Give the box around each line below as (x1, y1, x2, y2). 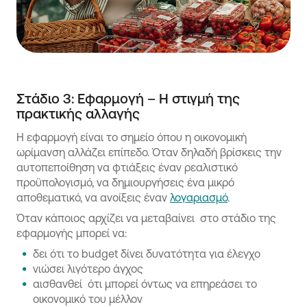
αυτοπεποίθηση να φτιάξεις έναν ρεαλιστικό (16, 161, 238, 173)
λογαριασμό (170, 191, 228, 204)
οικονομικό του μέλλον (33, 293, 143, 305)
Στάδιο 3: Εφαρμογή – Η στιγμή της (16, 90, 240, 106)
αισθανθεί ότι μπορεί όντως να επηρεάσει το (33, 278, 257, 290)
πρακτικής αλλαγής (16, 106, 140, 121)
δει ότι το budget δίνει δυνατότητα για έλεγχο (33, 247, 260, 260)
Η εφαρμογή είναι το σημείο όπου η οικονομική (16, 131, 247, 143)
